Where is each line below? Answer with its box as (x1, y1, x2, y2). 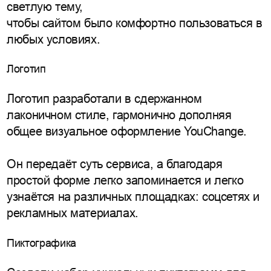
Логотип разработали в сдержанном (7, 92, 202, 106)
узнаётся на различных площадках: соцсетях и (7, 190, 260, 204)
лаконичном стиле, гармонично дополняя (7, 108, 232, 122)
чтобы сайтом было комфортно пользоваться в (7, 16, 263, 30)
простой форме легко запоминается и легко (7, 174, 244, 188)
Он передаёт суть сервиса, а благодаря (7, 157, 223, 171)
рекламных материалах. (7, 206, 139, 220)
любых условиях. (7, 32, 100, 46)
